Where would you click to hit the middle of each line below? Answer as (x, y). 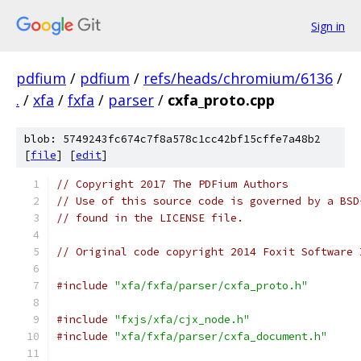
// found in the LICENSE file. (150, 218)
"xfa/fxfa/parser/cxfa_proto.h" (211, 286)
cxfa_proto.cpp (221, 100)
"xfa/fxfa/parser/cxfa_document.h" (221, 336)
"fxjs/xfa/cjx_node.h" (182, 320)
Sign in (328, 26)
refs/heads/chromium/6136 (238, 78)
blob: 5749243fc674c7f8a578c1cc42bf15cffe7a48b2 (172, 139)
